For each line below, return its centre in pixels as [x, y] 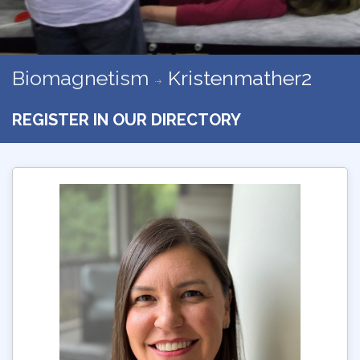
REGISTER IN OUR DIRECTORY [127, 119]
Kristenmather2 [240, 78]
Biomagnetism [80, 78]
